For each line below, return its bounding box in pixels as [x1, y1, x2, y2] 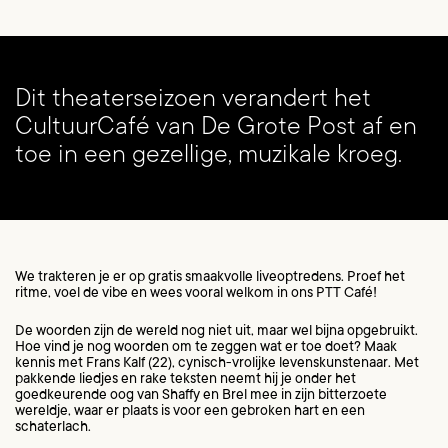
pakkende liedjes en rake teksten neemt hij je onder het [15, 372, 356, 389]
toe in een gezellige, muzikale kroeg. [15, 142, 402, 170]
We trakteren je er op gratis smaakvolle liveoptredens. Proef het [15, 270, 405, 286]
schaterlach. [15, 420, 91, 437]
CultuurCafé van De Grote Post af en [15, 114, 417, 142]
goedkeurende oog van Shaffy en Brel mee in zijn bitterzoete [15, 388, 387, 405]
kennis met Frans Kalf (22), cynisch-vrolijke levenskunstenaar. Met [15, 356, 419, 373]
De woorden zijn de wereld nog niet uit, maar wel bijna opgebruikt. [15, 324, 418, 341]
